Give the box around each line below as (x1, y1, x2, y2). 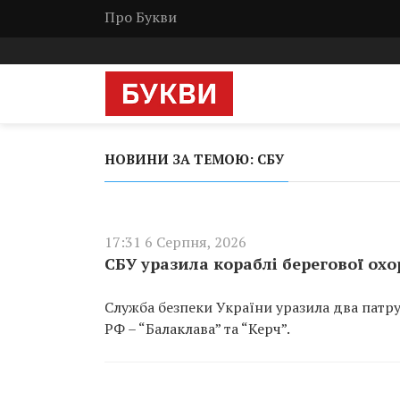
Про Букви (104, 7, 177, 27)
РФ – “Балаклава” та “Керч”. (104, 319, 290, 338)
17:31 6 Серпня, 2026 (104, 232, 246, 252)
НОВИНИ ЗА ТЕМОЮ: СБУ (104, 150, 284, 168)
